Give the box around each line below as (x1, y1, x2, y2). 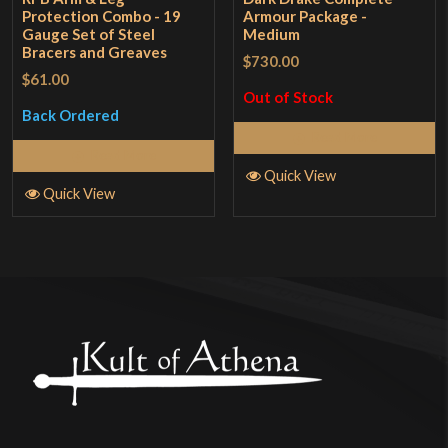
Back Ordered (22, 106, 120, 125)
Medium (243, 25, 301, 44)
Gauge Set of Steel (22, 25, 156, 44)
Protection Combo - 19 (22, 7, 182, 26)
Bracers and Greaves (22, 43, 168, 62)
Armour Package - (243, 7, 368, 26)
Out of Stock (243, 88, 334, 107)
